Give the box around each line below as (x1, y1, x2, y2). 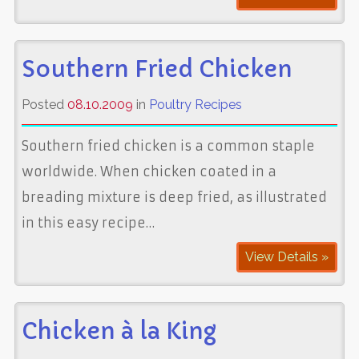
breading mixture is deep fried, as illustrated (21, 188, 327, 205)
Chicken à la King (21, 317, 216, 345)
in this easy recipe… (21, 214, 155, 231)
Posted (21, 96, 67, 112)
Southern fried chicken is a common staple (21, 137, 315, 154)
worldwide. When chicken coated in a (21, 163, 276, 179)
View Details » (245, 248, 329, 264)
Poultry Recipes (148, 96, 242, 112)
